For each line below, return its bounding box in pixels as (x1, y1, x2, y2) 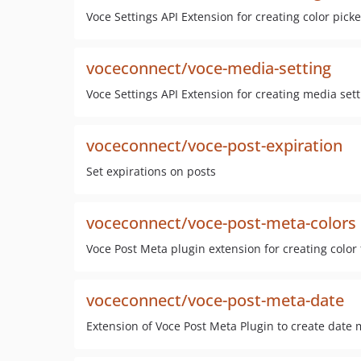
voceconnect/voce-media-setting (86, 57, 331, 79)
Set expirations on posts (86, 164, 216, 179)
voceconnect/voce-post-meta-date (86, 289, 344, 311)
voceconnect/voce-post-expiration (86, 135, 342, 156)
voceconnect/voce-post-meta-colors (86, 212, 356, 234)
